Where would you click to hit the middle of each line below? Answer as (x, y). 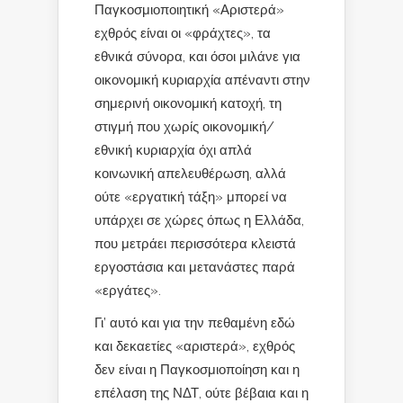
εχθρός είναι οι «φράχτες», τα (183, 33)
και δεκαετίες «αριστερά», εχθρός (195, 346)
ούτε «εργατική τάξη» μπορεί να (191, 197)
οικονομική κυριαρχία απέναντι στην (202, 80)
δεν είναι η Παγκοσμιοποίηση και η (197, 369)
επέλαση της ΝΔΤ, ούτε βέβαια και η (201, 393)
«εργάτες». (128, 290)
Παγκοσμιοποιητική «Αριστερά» (189, 9)
